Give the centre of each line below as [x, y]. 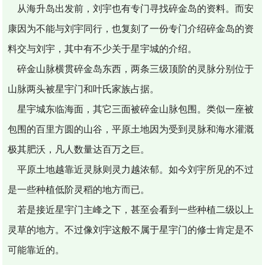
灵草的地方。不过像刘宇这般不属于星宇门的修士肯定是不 [131, 230]
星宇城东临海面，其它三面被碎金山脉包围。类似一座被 [131, 109]
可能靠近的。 [36, 250]
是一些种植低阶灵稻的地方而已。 [79, 189]
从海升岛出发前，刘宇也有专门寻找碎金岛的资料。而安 [131, 8]
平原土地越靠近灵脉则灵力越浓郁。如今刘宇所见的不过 [131, 169]
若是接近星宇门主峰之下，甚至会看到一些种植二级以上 [131, 209]
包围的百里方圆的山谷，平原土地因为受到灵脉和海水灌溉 [131, 129]
